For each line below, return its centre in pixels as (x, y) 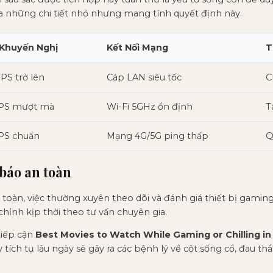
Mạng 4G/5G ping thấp (158, 136)
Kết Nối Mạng (137, 47)
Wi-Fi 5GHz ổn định (150, 106)
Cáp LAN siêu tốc (144, 77)
